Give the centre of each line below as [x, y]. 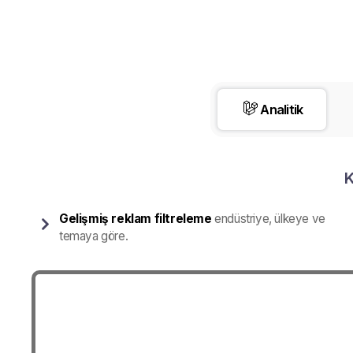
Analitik [282, 110]
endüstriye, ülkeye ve [268, 219]
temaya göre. [94, 236]
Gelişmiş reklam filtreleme [136, 219]
